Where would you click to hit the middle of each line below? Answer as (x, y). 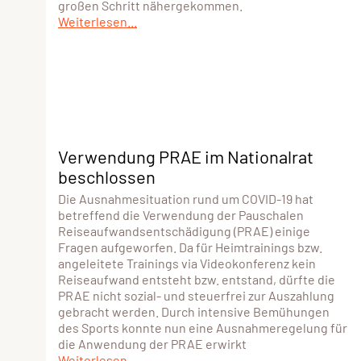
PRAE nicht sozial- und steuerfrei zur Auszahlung (196, 295)
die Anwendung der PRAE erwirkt (152, 343)
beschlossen (107, 176)
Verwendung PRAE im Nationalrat (186, 156)
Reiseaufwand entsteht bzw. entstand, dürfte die (197, 279)
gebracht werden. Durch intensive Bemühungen (194, 311)
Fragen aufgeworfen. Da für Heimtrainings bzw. (190, 247)
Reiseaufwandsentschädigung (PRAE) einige (184, 230)
